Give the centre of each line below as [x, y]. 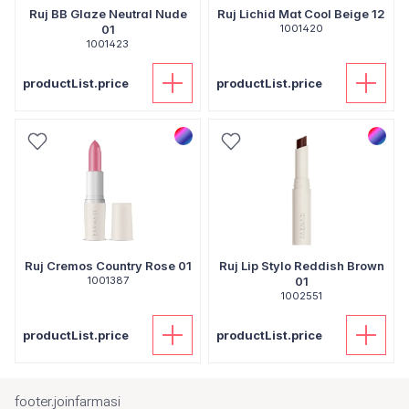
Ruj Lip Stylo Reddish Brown [301, 266]
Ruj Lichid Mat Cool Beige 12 [301, 14]
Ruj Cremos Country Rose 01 [108, 266]
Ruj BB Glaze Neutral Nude [108, 14]
